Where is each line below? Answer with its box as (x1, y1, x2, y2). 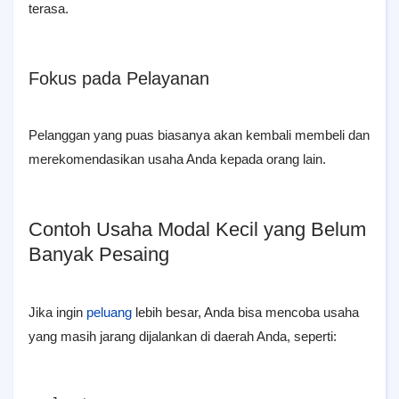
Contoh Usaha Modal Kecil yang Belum (28, 218, 366, 240)
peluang (86, 305, 132, 320)
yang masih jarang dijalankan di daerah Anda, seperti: (28, 329, 337, 344)
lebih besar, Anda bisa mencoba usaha (132, 305, 359, 320)
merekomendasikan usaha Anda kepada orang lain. (28, 151, 326, 167)
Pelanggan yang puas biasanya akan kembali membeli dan (28, 127, 370, 142)
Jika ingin (28, 305, 86, 320)
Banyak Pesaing (28, 243, 169, 265)
